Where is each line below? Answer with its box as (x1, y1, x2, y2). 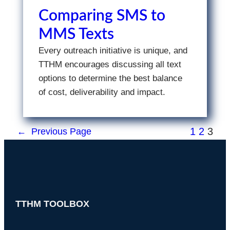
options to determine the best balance (38, 73, 182, 83)
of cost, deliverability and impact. (38, 87, 165, 97)
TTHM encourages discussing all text (38, 60, 181, 69)
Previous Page (31, 126, 92, 137)
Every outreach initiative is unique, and (38, 46, 187, 55)
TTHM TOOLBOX (15, 199, 89, 209)
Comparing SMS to (38, 8, 165, 24)
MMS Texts (38, 27, 114, 42)
